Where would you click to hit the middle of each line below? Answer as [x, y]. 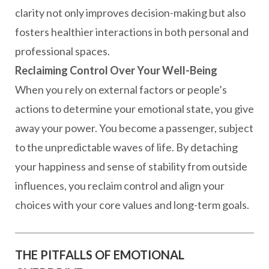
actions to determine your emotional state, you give [134, 109]
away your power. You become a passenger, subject [134, 128]
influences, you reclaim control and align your [120, 186]
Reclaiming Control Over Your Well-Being [116, 70]
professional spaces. [62, 51]
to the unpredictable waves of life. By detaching [126, 147]
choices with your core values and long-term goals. [132, 205]
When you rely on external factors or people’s [121, 89]
